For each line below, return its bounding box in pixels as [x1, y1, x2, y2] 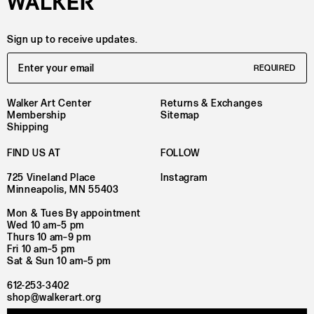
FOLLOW [161, 147, 200, 160]
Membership [7, 109, 67, 122]
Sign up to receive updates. [7, 34, 138, 46]
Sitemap [161, 109, 200, 122]
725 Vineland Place [7, 171, 96, 184]
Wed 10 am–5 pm [7, 219, 84, 232]
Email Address [6, 52, 74, 64]
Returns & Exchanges [161, 97, 263, 110]
